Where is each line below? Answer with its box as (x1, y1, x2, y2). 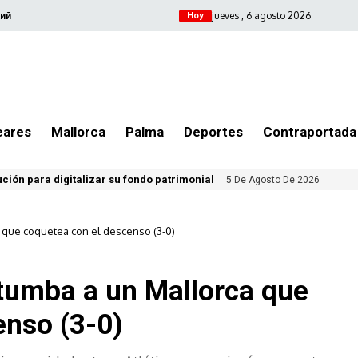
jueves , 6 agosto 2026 (212, 9, 311, 22)
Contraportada (263, 124, 356, 140)
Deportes (184, 124, 243, 140)
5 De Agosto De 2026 (226, 173, 320, 185)
